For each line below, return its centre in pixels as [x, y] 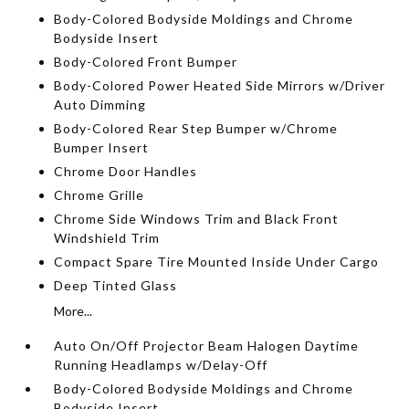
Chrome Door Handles [126, 171]
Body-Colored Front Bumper [146, 61]
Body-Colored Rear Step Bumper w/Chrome [196, 128]
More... [73, 310]
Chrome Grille [100, 194]
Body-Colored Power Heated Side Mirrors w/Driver [220, 85]
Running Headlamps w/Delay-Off [161, 364]
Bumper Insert [102, 147]
